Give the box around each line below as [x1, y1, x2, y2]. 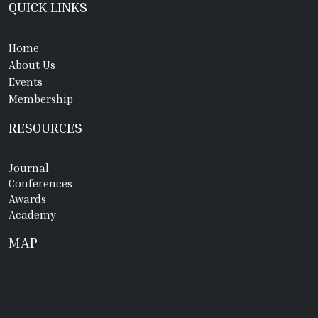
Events [9, 75, 43, 89]
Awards [9, 192, 46, 207]
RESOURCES [9, 119, 82, 136]
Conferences [9, 176, 72, 191]
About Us [9, 57, 55, 72]
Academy [9, 207, 56, 222]
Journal [9, 160, 49, 175]
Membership [9, 92, 73, 106]
